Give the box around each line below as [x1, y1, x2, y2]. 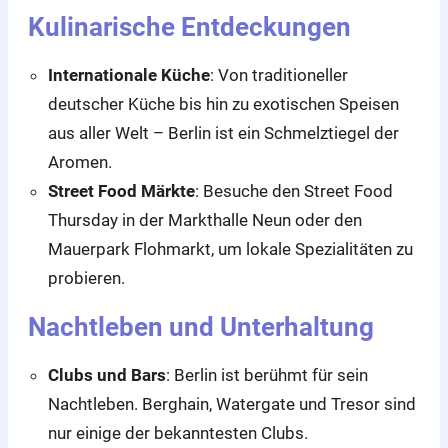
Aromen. [48, 151, 112, 172]
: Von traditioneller [210, 64, 348, 85]
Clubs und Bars [48, 364, 166, 385]
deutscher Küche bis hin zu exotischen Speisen [48, 93, 399, 114]
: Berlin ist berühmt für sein [166, 364, 368, 385]
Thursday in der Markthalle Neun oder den [48, 209, 362, 230]
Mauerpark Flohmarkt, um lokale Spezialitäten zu [48, 238, 413, 259]
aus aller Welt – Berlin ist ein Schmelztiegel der [48, 122, 399, 143]
